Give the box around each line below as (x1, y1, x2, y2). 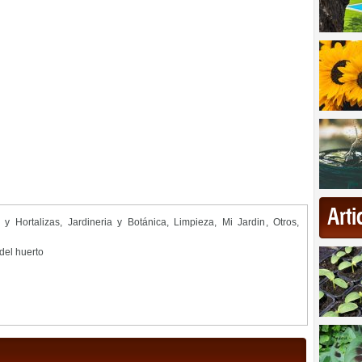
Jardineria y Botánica (67, 217, 166, 228)
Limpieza (174, 217, 215, 228)
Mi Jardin (221, 217, 266, 228)
